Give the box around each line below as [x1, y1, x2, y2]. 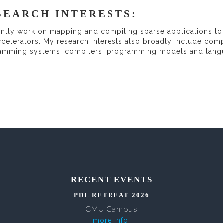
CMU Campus [86, 205, 137, 214]
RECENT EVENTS [70, 175, 153, 184]
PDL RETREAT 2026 [73, 191, 150, 199]
